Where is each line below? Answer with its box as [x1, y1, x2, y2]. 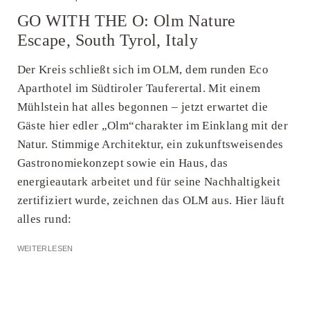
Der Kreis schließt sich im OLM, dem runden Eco [17, 62, 269, 76]
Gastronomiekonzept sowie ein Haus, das [17, 156, 228, 170]
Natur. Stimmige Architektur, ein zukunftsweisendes [17, 137, 284, 151]
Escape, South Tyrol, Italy [17, 30, 199, 49]
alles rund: [17, 212, 72, 226]
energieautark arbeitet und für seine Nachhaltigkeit [17, 174, 281, 188]
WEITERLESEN [17, 244, 73, 253]
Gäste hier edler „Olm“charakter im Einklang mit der [17, 118, 289, 132]
